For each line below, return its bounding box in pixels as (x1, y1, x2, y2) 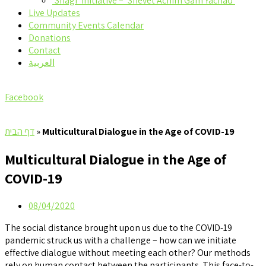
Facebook (5, 91, 43, 103)
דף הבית (5, 125, 34, 138)
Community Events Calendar (28, 19, 144, 31)
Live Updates (28, 7, 80, 19)
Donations (28, 31, 71, 44)
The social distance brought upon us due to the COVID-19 (5, 221, 232, 234)
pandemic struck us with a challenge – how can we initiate (5, 233, 236, 246)
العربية (28, 56, 55, 69)
